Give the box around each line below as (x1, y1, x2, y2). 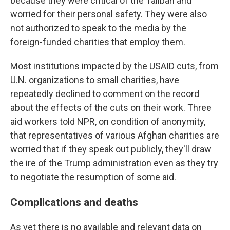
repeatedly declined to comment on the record (10, 88, 199, 99)
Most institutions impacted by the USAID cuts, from (10, 61, 219, 71)
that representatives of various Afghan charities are (10, 130, 219, 141)
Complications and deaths (10, 196, 138, 208)
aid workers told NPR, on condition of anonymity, (10, 116, 205, 127)
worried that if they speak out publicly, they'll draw (10, 144, 212, 155)
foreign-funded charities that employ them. (10, 36, 185, 47)
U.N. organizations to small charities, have (10, 74, 179, 85)
